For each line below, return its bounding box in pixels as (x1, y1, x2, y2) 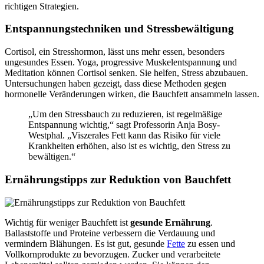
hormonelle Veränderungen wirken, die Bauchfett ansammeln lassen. (5, 89, 259, 100)
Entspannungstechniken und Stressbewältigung (5, 22, 234, 35)
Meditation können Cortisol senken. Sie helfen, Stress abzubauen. (5, 68, 248, 78)
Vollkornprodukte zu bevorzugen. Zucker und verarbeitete (5, 249, 220, 259)
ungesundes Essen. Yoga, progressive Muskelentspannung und (5, 57, 237, 68)
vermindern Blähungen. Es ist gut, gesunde (5, 238, 167, 249)
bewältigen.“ (28, 151, 75, 162)
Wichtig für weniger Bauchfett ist (5, 217, 130, 227)
